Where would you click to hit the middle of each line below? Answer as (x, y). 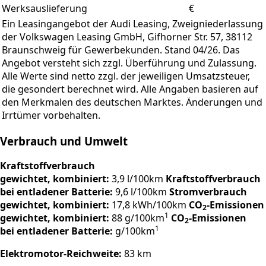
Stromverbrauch (208, 191)
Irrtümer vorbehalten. (51, 115)
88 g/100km (138, 218)
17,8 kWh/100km (149, 205)
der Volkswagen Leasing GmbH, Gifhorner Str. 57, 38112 (127, 37)
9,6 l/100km (141, 191)
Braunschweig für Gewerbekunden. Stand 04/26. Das (121, 50)
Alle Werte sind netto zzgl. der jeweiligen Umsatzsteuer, (126, 76)
